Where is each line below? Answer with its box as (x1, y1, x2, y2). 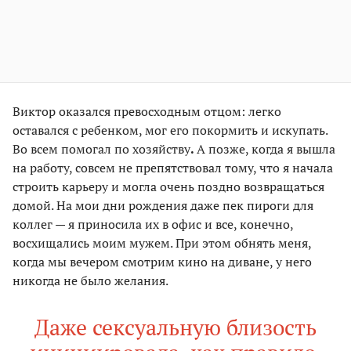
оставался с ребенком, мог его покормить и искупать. (13, 121, 327, 139)
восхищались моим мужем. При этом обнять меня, (13, 234, 311, 252)
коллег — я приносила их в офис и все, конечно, (13, 215, 293, 233)
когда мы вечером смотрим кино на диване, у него (13, 253, 312, 271)
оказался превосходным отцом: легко (59, 103, 281, 121)
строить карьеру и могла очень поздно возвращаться (13, 178, 324, 196)
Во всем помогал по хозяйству (13, 140, 190, 158)
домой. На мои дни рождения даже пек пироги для (13, 197, 313, 215)
